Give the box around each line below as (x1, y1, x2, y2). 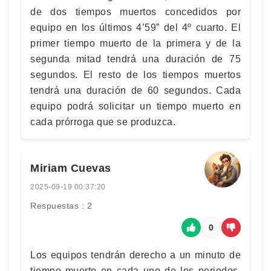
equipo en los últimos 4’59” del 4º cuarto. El (30, 22, 241, 33)
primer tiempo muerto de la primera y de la (30, 38, 241, 48)
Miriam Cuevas (30, 162, 111, 174)
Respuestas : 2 (30, 200, 92, 211)
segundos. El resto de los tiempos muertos (30, 69, 241, 80)
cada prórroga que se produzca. (30, 116, 175, 127)
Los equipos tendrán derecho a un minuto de (30, 249, 241, 260)
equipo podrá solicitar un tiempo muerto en (30, 100, 241, 111)
